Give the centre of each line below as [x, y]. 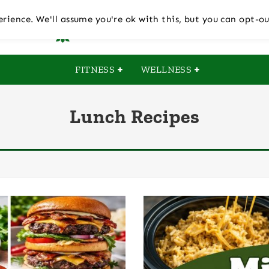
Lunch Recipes [134, 116]
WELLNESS [166, 69]
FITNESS [95, 69]
